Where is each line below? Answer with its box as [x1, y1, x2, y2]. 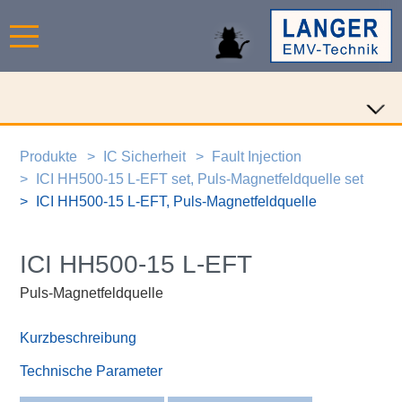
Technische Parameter [20, 363, 163, 379]
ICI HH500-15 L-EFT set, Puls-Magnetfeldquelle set [36, 170, 364, 187]
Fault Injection [212, 148, 302, 164]
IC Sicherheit [103, 148, 187, 164]
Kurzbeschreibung [20, 330, 137, 346]
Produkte [19, 148, 77, 164]
